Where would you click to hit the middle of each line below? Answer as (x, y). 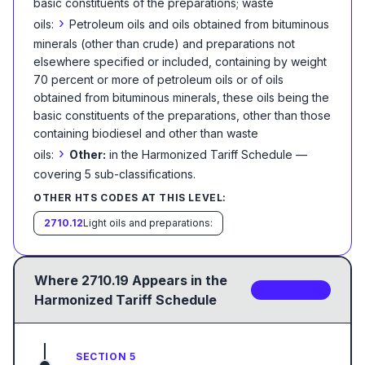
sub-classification (139, 174)
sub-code (291, 290)
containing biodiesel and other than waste (146, 133)
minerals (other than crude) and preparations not (164, 44)
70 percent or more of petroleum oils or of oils (158, 79)
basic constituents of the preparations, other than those (182, 115)
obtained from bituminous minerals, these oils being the (181, 97)
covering (59, 174)
